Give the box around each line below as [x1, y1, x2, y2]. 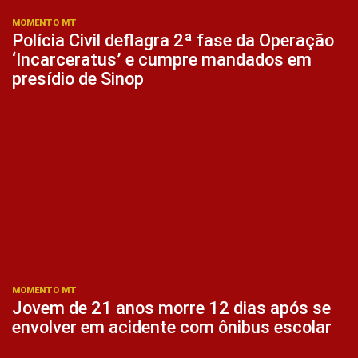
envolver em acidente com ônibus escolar [12, 316, 332, 337]
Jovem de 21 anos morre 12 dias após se [12, 297, 331, 318]
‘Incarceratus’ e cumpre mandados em [12, 50, 312, 70]
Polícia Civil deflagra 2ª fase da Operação [12, 30, 334, 51]
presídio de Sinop [12, 69, 144, 89]
